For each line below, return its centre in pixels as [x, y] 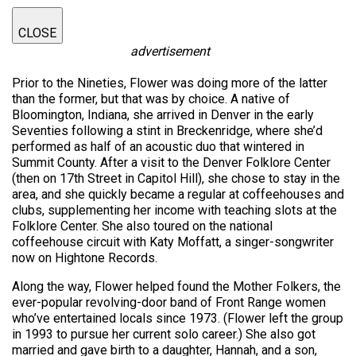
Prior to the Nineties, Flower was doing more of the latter [170, 83]
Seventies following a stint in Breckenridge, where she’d [167, 131]
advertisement [170, 51]
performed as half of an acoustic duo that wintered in [158, 147]
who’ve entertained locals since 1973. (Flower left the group [178, 318]
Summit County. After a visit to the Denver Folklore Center [171, 163]
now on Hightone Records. [85, 258]
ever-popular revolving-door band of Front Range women [169, 302]
